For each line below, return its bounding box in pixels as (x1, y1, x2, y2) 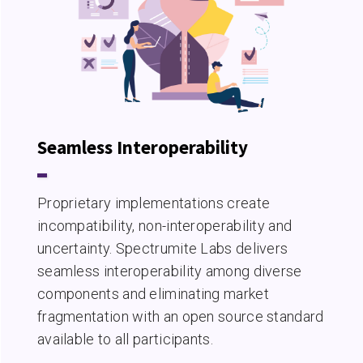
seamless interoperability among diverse (36, 263, 302, 280)
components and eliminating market (36, 285, 269, 303)
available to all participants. (36, 331, 213, 348)
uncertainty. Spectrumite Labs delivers (36, 240, 288, 258)
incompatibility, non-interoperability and (36, 217, 293, 235)
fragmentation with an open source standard (36, 308, 324, 326)
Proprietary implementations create (36, 194, 271, 212)
